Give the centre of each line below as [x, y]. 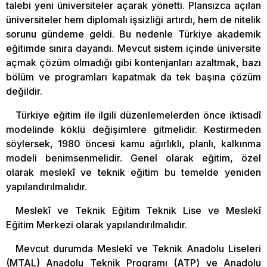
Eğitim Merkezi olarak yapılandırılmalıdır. [97, 224]
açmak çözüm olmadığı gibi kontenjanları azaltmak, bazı [133, 62]
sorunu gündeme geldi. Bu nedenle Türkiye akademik [133, 34]
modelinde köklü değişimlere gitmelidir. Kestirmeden [133, 129]
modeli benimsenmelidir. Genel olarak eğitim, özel [133, 158]
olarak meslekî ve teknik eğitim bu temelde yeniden [133, 172]
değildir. [24, 91]
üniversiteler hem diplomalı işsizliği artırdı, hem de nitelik [133, 19]
